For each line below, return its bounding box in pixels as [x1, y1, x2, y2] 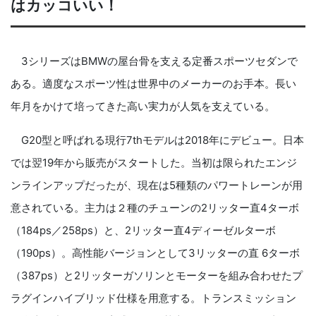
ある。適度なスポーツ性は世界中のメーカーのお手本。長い [11, 77, 296, 91]
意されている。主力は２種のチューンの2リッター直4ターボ [11, 201, 299, 215]
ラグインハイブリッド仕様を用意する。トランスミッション [11, 291, 296, 305]
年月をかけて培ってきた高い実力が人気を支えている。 [11, 99, 275, 114]
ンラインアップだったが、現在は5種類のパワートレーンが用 [11, 178, 303, 193]
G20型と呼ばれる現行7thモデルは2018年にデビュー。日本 [11, 133, 304, 147]
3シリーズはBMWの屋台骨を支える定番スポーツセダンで [11, 54, 298, 68]
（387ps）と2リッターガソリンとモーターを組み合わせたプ [11, 269, 303, 283]
